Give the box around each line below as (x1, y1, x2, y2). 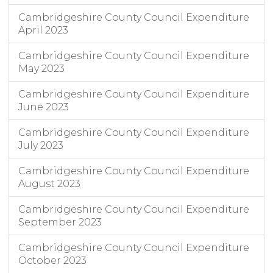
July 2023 (18, 140, 63, 152)
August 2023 (18, 178, 80, 190)
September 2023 (18, 216, 102, 229)
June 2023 (18, 101, 69, 113)
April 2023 (18, 24, 68, 37)
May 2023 (18, 63, 65, 75)
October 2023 (18, 255, 87, 267)
